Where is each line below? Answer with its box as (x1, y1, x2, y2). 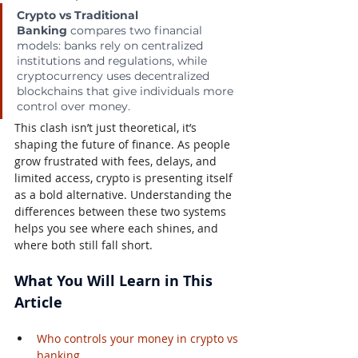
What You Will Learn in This (14, 271, 217, 292)
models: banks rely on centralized (17, 38, 206, 54)
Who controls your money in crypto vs (37, 331, 241, 347)
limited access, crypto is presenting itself (14, 170, 236, 186)
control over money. (17, 99, 130, 114)
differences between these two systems (14, 204, 229, 220)
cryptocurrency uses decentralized (17, 69, 213, 84)
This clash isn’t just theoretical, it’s (14, 120, 200, 136)
